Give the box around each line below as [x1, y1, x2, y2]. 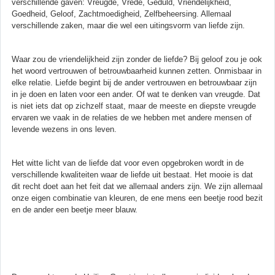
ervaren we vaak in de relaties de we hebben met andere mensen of [12, 112, 252, 122]
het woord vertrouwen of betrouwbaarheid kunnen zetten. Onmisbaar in [12, 66, 261, 76]
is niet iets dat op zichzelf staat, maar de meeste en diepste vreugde [12, 101, 256, 110]
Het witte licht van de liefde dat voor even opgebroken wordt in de [12, 158, 244, 168]
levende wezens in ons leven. [12, 124, 117, 134]
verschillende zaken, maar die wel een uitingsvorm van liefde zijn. [12, 20, 245, 30]
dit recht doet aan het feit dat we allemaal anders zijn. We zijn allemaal [12, 181, 263, 191]
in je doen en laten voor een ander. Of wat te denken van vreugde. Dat [12, 89, 260, 99]
